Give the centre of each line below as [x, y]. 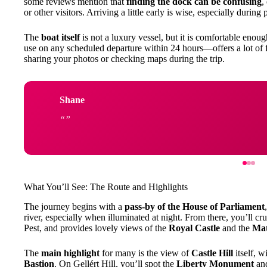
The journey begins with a [74, 206]
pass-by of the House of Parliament [195, 206]
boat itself [60, 38]
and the [236, 228]
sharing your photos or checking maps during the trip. [124, 59]
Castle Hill [212, 253]
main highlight [70, 253]
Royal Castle [194, 228]
